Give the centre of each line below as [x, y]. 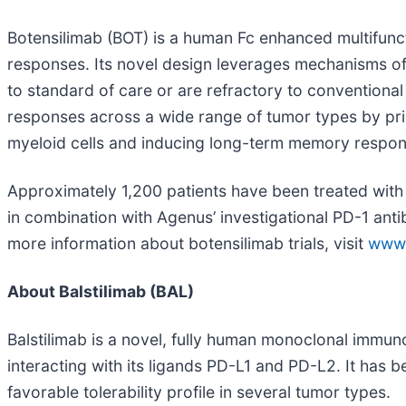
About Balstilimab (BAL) [101, 291]
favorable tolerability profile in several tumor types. [199, 391]
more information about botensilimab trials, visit [188, 243]
